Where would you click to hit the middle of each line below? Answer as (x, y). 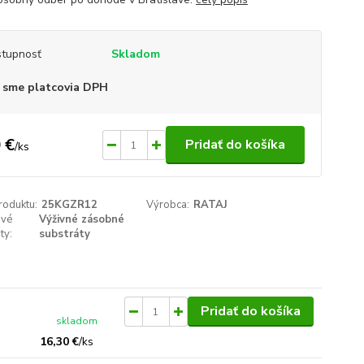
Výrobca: (168, 205)
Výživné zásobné (81, 219)
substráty (64, 234)
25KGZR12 (69, 205)
